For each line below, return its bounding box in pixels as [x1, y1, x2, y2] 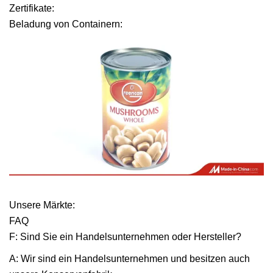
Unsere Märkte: [9, 199, 75, 210]
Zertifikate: [9, 3, 54, 13]
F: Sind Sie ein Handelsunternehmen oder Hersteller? [9, 231, 241, 242]
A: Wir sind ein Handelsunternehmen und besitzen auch [9, 253, 250, 264]
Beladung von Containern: [9, 19, 122, 29]
